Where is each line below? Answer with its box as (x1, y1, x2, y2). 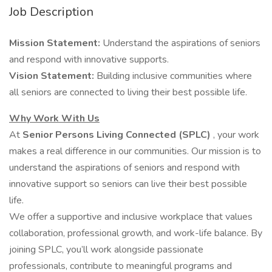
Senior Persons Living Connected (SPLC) (22, 128, 211, 141)
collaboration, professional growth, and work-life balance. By (9, 226, 262, 240)
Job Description (9, 4, 93, 20)
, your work (211, 128, 259, 141)
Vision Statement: (9, 69, 97, 83)
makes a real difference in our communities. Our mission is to (9, 144, 261, 158)
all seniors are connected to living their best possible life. (9, 86, 247, 99)
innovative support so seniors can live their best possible (9, 177, 247, 191)
